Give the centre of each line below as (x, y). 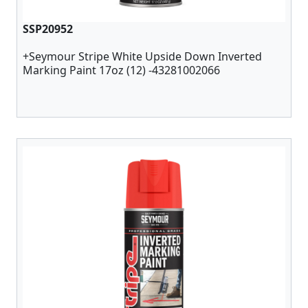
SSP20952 (48, 29)
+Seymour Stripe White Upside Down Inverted (142, 56)
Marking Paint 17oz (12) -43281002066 (121, 70)
